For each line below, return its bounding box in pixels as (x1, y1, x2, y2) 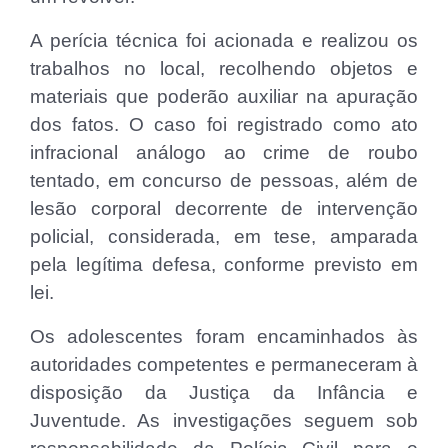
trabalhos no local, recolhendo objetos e (30, 57, 418, 79)
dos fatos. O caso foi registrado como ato (30, 113, 418, 135)
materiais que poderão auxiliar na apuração (30, 85, 418, 107)
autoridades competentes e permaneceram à (30, 353, 418, 375)
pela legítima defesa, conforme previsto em (30, 253, 418, 275)
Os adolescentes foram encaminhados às (30, 325, 418, 347)
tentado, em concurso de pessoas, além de (30, 169, 418, 191)
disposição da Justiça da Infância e (30, 381, 418, 403)
